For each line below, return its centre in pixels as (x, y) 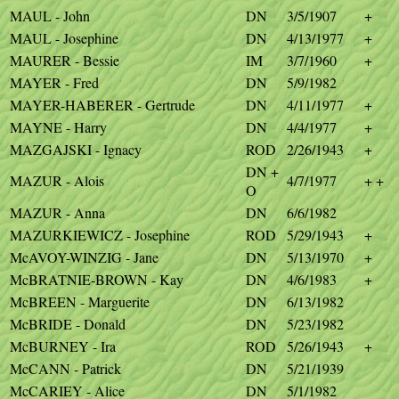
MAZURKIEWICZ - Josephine (100, 235)
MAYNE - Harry (58, 127)
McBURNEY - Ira (63, 346)
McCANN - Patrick (65, 368)
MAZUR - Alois (57, 180)
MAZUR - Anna (57, 212)
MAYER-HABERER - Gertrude (102, 105)
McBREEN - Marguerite (80, 301)
